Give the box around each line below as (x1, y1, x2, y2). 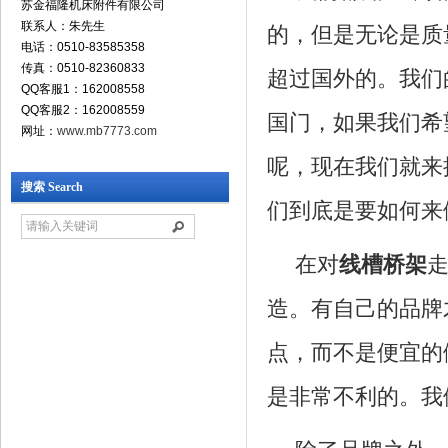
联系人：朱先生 (21, 19, 105, 33)
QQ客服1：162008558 (21, 82, 145, 96)
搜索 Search (21, 180, 83, 194)
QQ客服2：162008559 (21, 103, 145, 117)
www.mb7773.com (57, 124, 157, 138)
